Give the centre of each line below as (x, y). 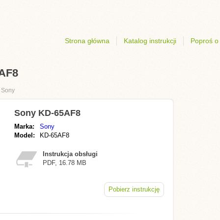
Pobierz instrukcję (134, 189)
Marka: (24, 126)
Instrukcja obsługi (70, 154)
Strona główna (87, 41)
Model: (25, 135)
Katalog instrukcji (150, 41)
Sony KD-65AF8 (47, 113)
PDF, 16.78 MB (65, 163)
